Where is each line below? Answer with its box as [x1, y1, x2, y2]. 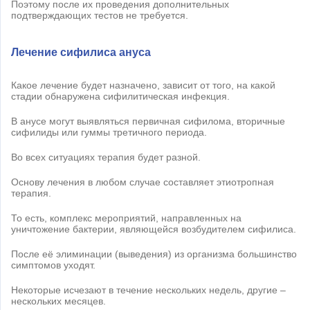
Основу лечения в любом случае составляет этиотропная [11, 176, 274, 188]
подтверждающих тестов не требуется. [11, 10, 188, 21]
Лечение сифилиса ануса [11, 46, 151, 59]
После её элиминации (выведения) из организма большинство [11, 248, 297, 260]
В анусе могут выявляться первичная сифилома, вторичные [11, 116, 285, 127]
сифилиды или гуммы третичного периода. [11, 127, 207, 138]
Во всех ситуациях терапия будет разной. [11, 152, 201, 163]
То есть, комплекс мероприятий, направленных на [11, 212, 241, 224]
